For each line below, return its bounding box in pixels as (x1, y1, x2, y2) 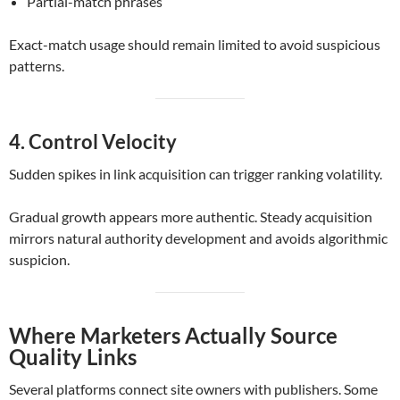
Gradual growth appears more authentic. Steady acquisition (9, 208, 372, 226)
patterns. (9, 57, 64, 75)
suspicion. (9, 251, 70, 269)
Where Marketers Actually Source (9, 322, 337, 349)
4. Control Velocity (9, 129, 177, 154)
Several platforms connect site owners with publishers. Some (9, 380, 378, 398)
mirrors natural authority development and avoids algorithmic (9, 229, 387, 247)
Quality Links (9, 344, 137, 371)
